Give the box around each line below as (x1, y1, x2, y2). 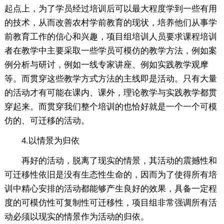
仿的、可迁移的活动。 (4, 115, 89, 125)
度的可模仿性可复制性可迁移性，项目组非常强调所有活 (4, 197, 217, 207)
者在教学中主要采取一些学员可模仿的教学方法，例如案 (4, 45, 217, 55)
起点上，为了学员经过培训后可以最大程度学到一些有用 (4, 3, 217, 13)
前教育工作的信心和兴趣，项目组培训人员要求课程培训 (4, 31, 217, 41)
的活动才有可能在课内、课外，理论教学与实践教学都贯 (4, 87, 217, 97)
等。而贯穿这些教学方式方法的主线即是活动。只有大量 (4, 73, 217, 83)
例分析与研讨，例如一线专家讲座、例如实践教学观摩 (4, 59, 208, 69)
